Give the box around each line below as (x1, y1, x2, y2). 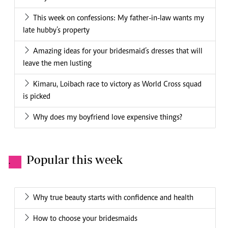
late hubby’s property (23, 26, 90, 35)
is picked (23, 93, 50, 101)
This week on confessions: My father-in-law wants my (33, 14, 204, 23)
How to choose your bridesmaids (33, 215, 137, 223)
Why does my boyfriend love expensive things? (33, 113, 182, 122)
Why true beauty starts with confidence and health (33, 194, 193, 203)
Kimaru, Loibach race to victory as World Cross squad (33, 80, 202, 89)
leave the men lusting (23, 60, 92, 68)
